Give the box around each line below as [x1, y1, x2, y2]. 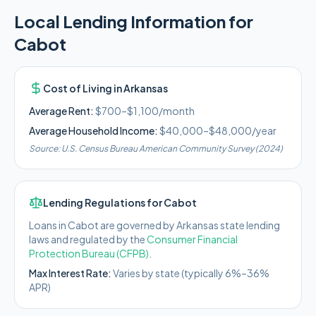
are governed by [99, 219, 176, 231]
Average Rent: [29, 104, 94, 117]
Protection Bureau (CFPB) [29, 247, 149, 260]
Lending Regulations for [43, 196, 164, 209]
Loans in [29, 219, 68, 231]
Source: [29, 143, 61, 154]
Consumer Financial [147, 233, 238, 245]
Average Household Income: [29, 124, 158, 137]
